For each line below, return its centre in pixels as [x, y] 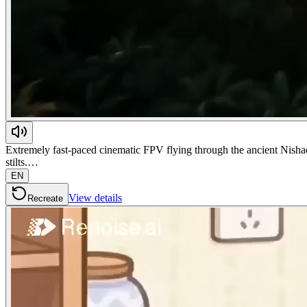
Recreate [45, 198]
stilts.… [22, 162]
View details [95, 197]
